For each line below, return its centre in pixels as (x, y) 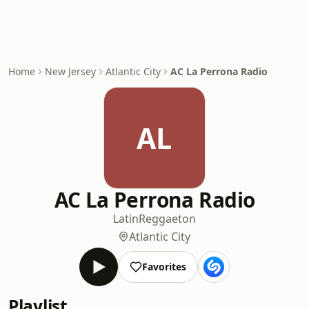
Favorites (164, 267)
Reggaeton (167, 219)
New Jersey (70, 71)
